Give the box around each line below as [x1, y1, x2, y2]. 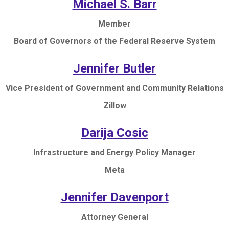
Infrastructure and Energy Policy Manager [33, 147, 196, 157]
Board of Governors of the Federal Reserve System [14, 36, 215, 46]
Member [98, 18, 131, 29]
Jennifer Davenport [60, 190, 169, 204]
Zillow [103, 100, 126, 110]
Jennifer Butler [73, 61, 156, 76]
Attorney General [81, 212, 148, 222]
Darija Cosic [81, 125, 148, 140]
